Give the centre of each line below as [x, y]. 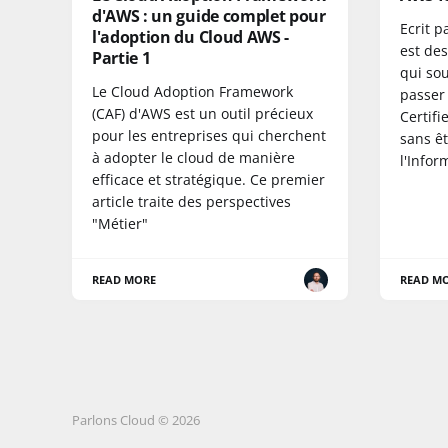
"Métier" [120, 224]
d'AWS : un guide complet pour [209, 16]
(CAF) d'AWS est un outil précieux [202, 114]
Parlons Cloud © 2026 [136, 420]
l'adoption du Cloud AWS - [190, 37]
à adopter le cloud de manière [193, 158]
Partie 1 [121, 58]
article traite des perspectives [191, 202]
